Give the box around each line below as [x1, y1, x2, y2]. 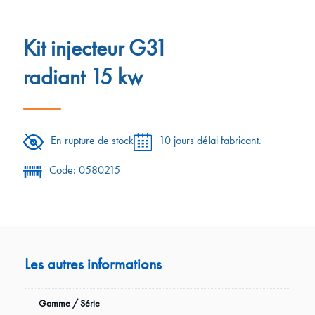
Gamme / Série [39, 297, 100, 310]
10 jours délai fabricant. [158, 133, 262, 148]
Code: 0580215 [49, 162, 121, 178]
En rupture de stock [50, 133, 134, 148]
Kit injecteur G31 [23, 34, 167, 63]
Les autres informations [25, 254, 162, 275]
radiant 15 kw [23, 63, 143, 92]
